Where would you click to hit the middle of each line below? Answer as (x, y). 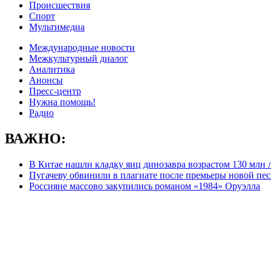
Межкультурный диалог (79, 58)
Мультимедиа (57, 27)
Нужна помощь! (62, 102)
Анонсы (46, 80)
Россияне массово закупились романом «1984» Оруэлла (145, 186)
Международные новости (82, 47)
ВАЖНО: (35, 138)
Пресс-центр (55, 91)
